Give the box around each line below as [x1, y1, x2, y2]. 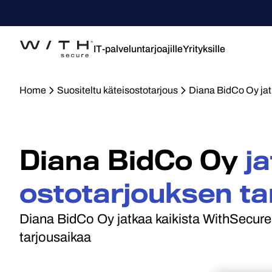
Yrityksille [183, 44, 225, 54]
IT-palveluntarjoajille [93, 44, 183, 54]
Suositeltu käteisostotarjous [57, 85, 178, 95]
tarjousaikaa [19, 230, 91, 245]
